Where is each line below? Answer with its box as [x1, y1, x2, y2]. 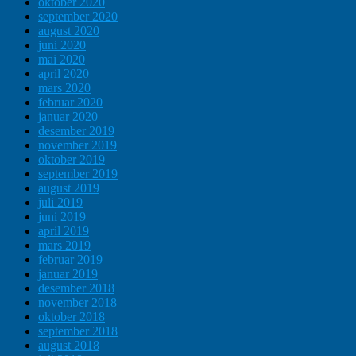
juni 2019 [38, 210, 86, 224]
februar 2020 [38, 95, 103, 110]
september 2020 [38, 10, 118, 24]
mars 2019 [38, 238, 91, 253]
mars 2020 [38, 81, 91, 95]
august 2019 [38, 181, 99, 195]
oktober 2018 [38, 310, 105, 324]
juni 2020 [38, 38, 86, 52]
